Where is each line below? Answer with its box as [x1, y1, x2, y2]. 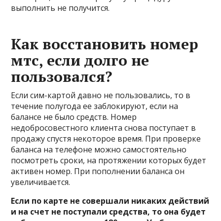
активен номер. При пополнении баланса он [11, 165, 185, 177]
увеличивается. [11, 176, 71, 187]
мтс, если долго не [11, 50, 149, 70]
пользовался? [11, 66, 112, 86]
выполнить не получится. [11, 2, 110, 13]
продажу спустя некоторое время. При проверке [11, 133, 201, 144]
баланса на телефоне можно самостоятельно [11, 144, 187, 155]
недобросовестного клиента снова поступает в [11, 122, 196, 133]
